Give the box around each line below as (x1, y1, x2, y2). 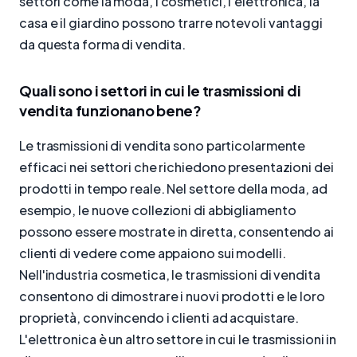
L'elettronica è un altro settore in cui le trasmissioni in (19, 331, 337, 348)
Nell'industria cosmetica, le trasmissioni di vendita (19, 266, 320, 284)
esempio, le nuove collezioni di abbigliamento (19, 202, 296, 219)
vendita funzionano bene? (19, 101, 202, 120)
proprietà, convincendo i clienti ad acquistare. (19, 309, 300, 327)
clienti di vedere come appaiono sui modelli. (19, 245, 286, 262)
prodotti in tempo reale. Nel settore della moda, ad (19, 180, 328, 198)
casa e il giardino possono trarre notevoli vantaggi (19, 14, 323, 32)
